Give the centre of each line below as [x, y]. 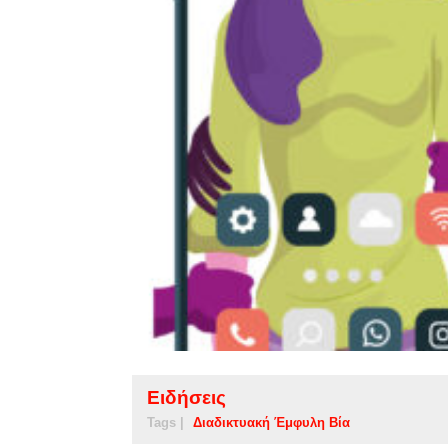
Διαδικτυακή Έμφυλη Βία [271, 422]
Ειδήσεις [186, 397]
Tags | [165, 422]
